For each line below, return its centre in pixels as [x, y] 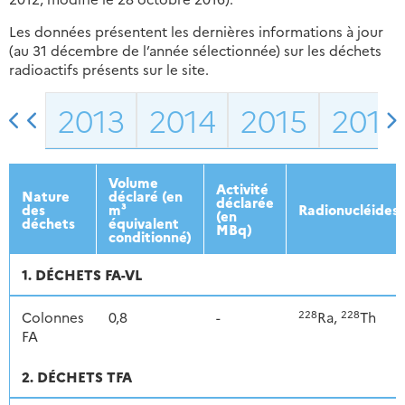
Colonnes [52, 317]
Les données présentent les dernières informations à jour [196, 32]
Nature [45, 196]
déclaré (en [145, 196]
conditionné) [150, 237]
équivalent [143, 223]
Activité [242, 189]
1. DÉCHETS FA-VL [81, 275]
